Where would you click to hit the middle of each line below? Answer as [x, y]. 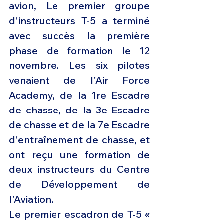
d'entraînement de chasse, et [79, 140]
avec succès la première [79, 36]
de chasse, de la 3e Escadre [79, 110]
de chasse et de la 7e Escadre [79, 125]
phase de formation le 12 [79, 51]
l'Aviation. [31, 199]
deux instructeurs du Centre [79, 169]
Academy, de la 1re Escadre [79, 95]
